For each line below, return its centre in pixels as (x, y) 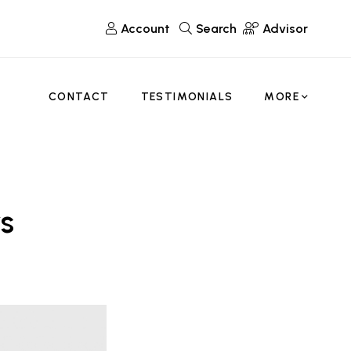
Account (145, 29)
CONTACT (79, 97)
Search (216, 29)
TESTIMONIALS (187, 97)
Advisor (285, 29)
